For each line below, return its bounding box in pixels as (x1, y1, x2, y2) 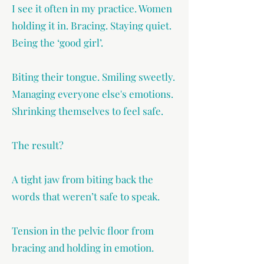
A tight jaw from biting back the (12, 173, 153, 186)
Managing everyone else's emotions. (12, 87, 173, 100)
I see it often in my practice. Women (12, 2, 172, 15)
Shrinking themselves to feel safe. (12, 104, 163, 117)
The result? (12, 138, 64, 151)
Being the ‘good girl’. (12, 36, 103, 49)
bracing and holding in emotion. (12, 241, 154, 254)
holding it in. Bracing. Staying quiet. (12, 19, 171, 32)
